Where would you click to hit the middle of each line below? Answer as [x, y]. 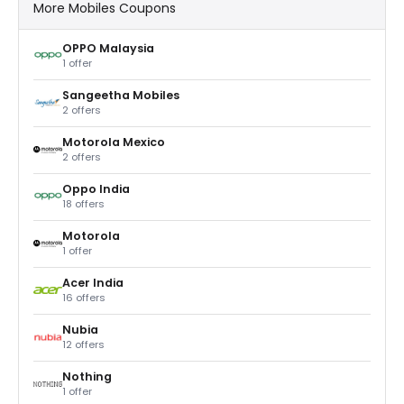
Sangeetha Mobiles [121, 95]
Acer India [93, 282]
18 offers [83, 203]
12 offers [83, 344]
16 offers [84, 297]
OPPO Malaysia [108, 48]
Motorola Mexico [114, 142]
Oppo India [96, 188]
